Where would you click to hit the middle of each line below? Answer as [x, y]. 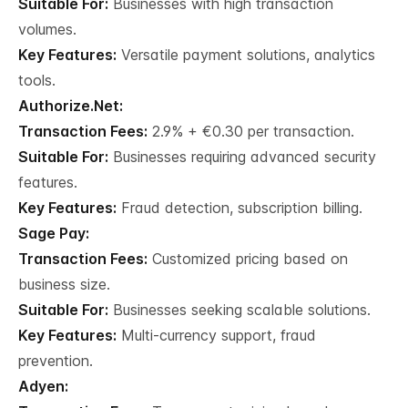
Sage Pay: [54, 233]
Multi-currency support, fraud [216, 335]
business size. [64, 284]
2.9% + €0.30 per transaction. [251, 131]
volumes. [47, 29]
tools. [37, 80]
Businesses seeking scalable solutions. [240, 310]
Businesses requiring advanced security [242, 157]
